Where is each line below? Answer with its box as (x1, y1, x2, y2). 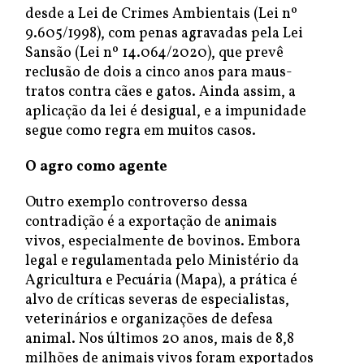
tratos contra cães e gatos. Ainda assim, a (25, 82, 296, 102)
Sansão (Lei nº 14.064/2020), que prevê (25, 43, 284, 63)
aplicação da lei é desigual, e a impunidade (25, 102, 306, 122)
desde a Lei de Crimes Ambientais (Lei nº (25, 4, 297, 24)
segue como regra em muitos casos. (25, 121, 256, 141)
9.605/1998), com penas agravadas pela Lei (25, 24, 303, 44)
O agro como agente (25, 157, 167, 177)
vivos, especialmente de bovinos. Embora (25, 232, 301, 252)
